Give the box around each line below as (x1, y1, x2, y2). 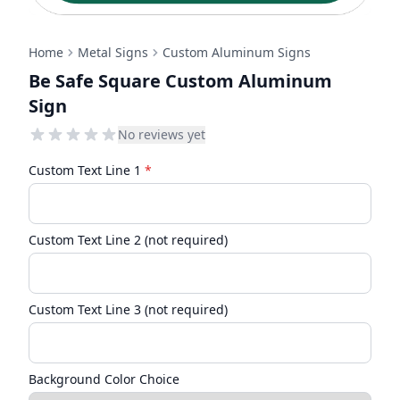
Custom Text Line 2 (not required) (29, 231, 228, 248)
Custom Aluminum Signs (162, 44, 311, 61)
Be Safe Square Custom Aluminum (29, 69, 332, 93)
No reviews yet (118, 126, 205, 143)
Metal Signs (78, 44, 148, 61)
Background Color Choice (29, 371, 179, 387)
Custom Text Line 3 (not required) (29, 301, 228, 318)
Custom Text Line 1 (29, 162, 145, 179)
